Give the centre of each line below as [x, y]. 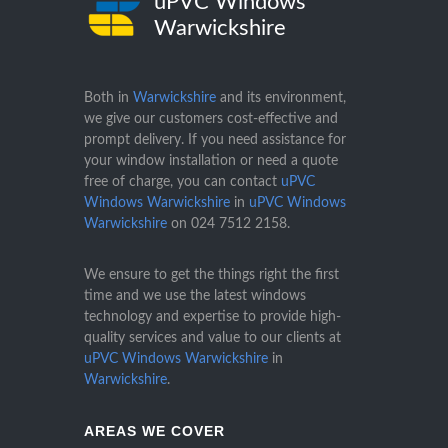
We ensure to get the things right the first [211, 275]
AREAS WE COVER [154, 431]
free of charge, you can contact [182, 182]
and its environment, [281, 98]
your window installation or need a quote [211, 161]
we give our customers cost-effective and [211, 119]
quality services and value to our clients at [212, 338]
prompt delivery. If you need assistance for [215, 140]
